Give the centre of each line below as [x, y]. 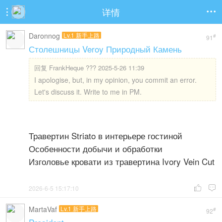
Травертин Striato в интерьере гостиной [106, 136]
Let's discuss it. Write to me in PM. [88, 92]
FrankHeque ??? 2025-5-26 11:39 [97, 68]
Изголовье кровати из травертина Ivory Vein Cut [122, 161]
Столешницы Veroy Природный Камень [105, 49]
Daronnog [44, 36]
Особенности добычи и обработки [96, 148]
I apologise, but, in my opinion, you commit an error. [115, 80]
